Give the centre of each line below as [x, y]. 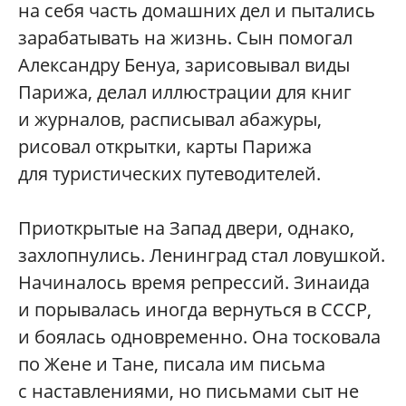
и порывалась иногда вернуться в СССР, [195, 310]
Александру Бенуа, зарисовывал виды [184, 65]
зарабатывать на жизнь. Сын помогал [185, 38]
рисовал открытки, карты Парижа [165, 147]
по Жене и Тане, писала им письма [172, 364]
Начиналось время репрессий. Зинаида [194, 283]
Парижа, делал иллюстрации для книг [185, 92]
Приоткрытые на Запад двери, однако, [186, 228]
